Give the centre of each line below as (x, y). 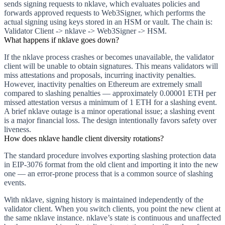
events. (15, 182)
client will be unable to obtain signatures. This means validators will (111, 66)
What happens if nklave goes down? (62, 40)
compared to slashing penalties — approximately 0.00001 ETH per (110, 93)
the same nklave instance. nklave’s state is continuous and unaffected (113, 217)
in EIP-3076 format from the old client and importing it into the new (111, 164)
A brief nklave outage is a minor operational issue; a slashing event (109, 111)
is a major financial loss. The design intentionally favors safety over (110, 120)
